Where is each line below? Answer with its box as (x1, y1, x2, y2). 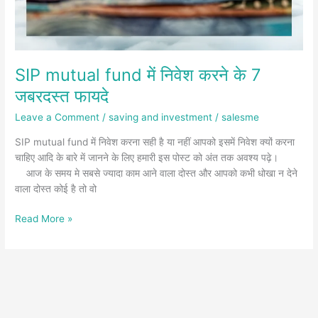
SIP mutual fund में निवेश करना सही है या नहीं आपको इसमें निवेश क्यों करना (15, 136, 295, 148)
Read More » (15, 213, 73, 225)
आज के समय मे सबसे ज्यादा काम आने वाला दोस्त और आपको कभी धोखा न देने (15, 167, 298, 179)
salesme (221, 111, 260, 123)
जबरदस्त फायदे (15, 86, 109, 107)
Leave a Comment (15, 111, 100, 123)
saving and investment (109, 111, 213, 123)
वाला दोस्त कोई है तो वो (15, 182, 97, 194)
